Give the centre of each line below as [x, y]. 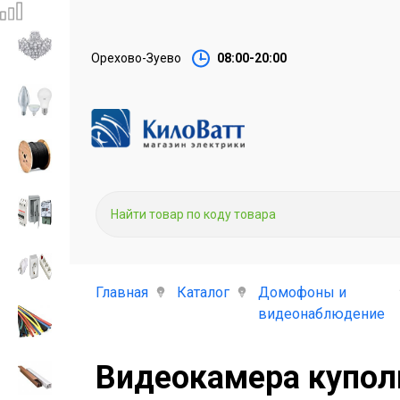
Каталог [203, 292]
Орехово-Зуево [136, 58]
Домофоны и [302, 292]
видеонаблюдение [321, 314]
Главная [122, 292]
